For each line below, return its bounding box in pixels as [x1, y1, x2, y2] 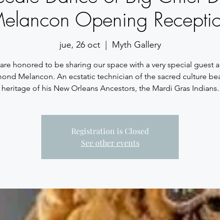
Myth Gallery [111, 39, 161, 50]
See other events [81, 137, 139, 148]
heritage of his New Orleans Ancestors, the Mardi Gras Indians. [1, 83, 219, 93]
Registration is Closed [71, 125, 149, 136]
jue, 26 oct [59, 39, 100, 50]
